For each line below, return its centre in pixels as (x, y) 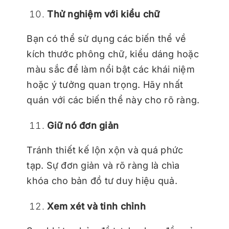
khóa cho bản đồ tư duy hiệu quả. (102, 181)
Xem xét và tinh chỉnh (96, 207)
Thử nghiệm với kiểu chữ (104, 14)
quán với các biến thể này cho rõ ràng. (113, 100)
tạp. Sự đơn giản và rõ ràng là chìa (103, 166)
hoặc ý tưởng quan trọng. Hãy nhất (105, 85)
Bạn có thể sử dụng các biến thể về (107, 39)
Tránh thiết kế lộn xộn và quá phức (105, 150)
